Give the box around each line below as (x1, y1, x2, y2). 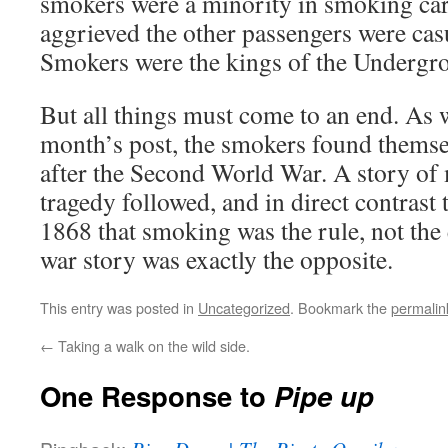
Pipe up (274, 376, 374, 415)
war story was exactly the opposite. (40, 242, 393, 276)
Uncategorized (198, 297, 290, 318)
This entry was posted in (40, 297, 198, 318)
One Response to (40, 376, 274, 415)
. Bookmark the (290, 297, 391, 318)
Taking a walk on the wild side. (54, 335, 250, 356)
